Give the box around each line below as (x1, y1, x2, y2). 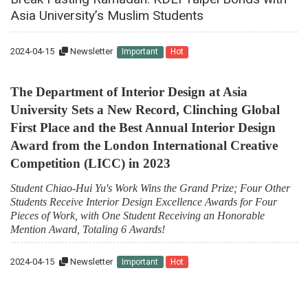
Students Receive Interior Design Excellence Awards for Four (10, 195, 277, 208)
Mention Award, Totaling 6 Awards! (10, 223, 165, 235)
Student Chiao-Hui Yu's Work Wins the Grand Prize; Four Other (10, 181, 290, 194)
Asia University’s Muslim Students (10, 8, 203, 24)
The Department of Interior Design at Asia (10, 85, 247, 100)
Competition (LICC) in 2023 (10, 156, 170, 171)
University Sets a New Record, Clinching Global (10, 102, 280, 118)
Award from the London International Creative (10, 138, 278, 153)
